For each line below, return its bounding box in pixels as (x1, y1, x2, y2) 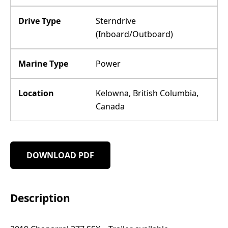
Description (10, 191, 70, 205)
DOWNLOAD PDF (26, 150, 94, 161)
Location (18, 88, 54, 99)
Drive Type (18, 15, 61, 26)
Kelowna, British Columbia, (96, 88, 199, 99)
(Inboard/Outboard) (96, 28, 174, 40)
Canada (96, 101, 125, 112)
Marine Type (18, 58, 68, 69)
